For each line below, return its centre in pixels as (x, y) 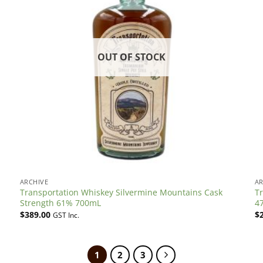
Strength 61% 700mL (60, 203)
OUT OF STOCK (131, 57)
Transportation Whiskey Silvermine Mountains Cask (121, 193)
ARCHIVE (34, 182)
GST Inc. (66, 215)
